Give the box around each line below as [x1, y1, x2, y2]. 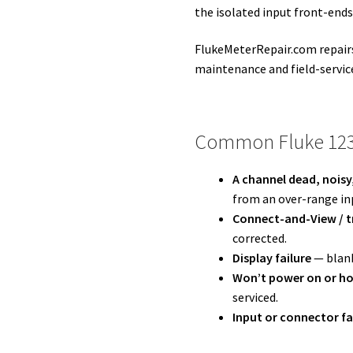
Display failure [232, 249, 312, 266]
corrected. [232, 229, 288, 246]
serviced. [232, 288, 279, 305]
